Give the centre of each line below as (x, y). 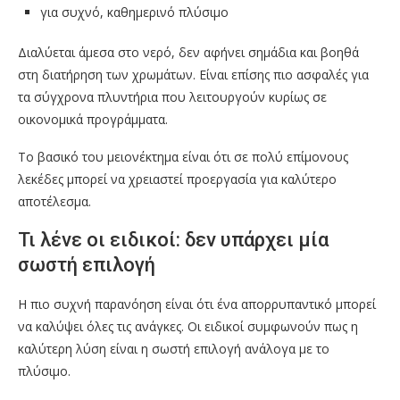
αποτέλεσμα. (54, 202)
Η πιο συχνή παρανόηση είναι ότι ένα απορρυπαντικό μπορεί (197, 304)
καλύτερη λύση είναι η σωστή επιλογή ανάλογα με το (174, 349)
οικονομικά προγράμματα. (93, 120)
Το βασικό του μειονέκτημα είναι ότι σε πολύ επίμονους (183, 157)
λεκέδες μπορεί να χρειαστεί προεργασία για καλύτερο (177, 179)
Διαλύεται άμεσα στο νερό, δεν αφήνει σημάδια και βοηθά (188, 53)
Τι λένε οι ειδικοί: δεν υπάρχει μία (173, 240)
